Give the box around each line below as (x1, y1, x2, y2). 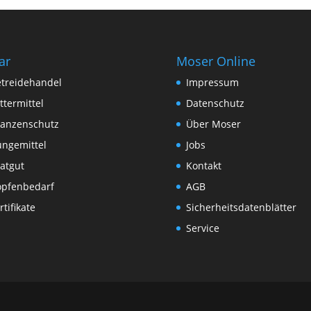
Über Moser (185, 117, 241, 131)
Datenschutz (185, 96, 244, 110)
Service (185, 221, 219, 235)
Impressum (185, 75, 239, 89)
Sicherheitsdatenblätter (185, 200, 296, 214)
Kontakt (185, 158, 221, 172)
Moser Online (176, 52, 255, 69)
